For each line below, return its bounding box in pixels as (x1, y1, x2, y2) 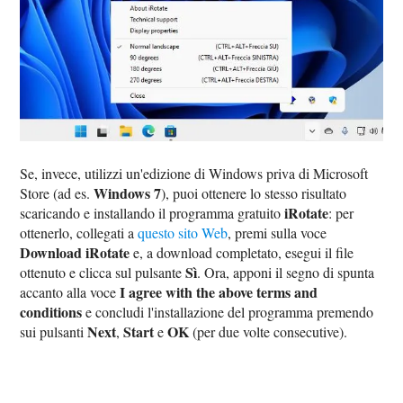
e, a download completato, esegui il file (130, 243, 354, 263)
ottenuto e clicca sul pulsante (20, 263, 186, 282)
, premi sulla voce (228, 223, 327, 243)
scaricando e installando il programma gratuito (20, 203, 285, 223)
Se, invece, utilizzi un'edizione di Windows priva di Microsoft (20, 164, 369, 184)
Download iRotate (20, 242, 130, 264)
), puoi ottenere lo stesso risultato (161, 184, 347, 203)
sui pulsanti (20, 322, 88, 342)
